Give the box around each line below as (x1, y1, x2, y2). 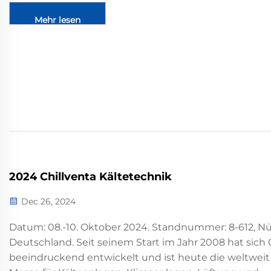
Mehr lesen (34, 15, 80, 25)
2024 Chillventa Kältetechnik (9, 169, 172, 183)
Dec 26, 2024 (19, 195, 76, 207)
